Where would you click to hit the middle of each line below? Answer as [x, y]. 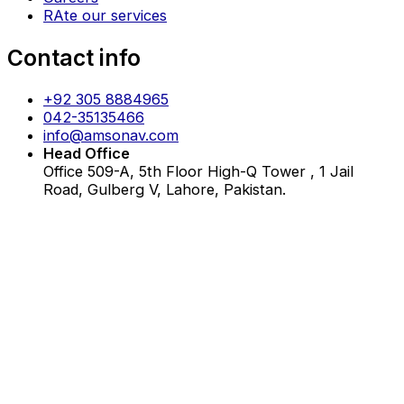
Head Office [87, 154]
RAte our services [105, 16]
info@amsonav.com [111, 136]
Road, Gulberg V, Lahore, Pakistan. [165, 190]
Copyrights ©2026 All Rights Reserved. [129, 384]
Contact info [74, 57]
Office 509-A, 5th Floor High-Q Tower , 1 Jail [198, 172]
